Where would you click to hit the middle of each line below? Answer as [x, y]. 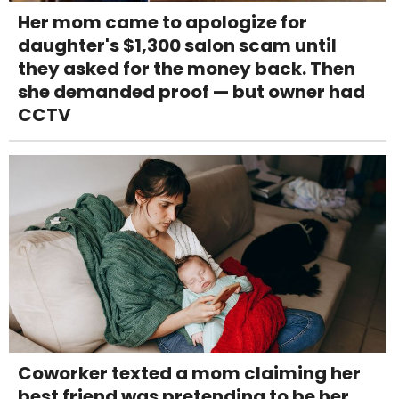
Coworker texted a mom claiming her [189, 374]
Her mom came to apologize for [163, 23]
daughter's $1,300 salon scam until [177, 46]
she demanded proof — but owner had [191, 92]
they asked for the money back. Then [187, 69]
